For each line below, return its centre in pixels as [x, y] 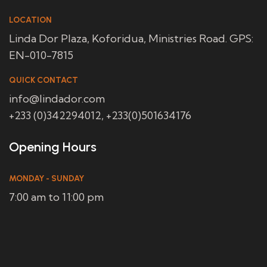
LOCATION [30, 20]
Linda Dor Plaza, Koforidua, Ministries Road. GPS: [131, 38]
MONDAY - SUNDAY [46, 178]
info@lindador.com [57, 99]
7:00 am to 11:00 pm [56, 197]
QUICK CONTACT [44, 80]
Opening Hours [53, 147]
